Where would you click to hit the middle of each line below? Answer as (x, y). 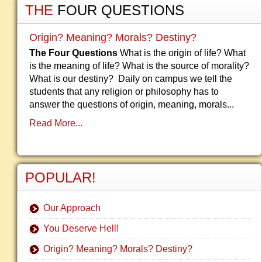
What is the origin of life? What (182, 53)
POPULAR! (61, 177)
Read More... (56, 123)
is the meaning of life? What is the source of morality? (139, 66)
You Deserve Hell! (81, 228)
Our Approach (72, 208)
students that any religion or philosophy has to (124, 92)
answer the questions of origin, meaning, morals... (132, 104)
